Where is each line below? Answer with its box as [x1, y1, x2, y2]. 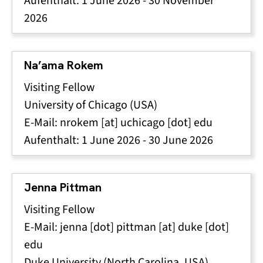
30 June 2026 [149, 132, 213, 148]
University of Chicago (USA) [24, 97, 157, 113]
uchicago [120, 114, 165, 130]
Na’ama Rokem [24, 58, 103, 73]
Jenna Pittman [24, 180, 102, 195]
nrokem [60, 114, 99, 130]
